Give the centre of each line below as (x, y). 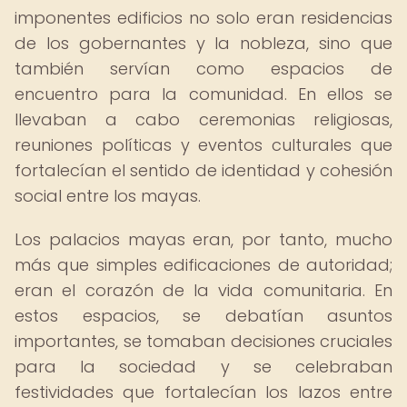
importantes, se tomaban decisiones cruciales (203, 341)
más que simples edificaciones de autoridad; (203, 265)
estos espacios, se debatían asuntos (203, 316)
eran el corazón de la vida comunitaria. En (203, 290)
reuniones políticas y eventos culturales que (203, 145)
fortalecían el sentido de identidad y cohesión (203, 170)
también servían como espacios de (203, 69)
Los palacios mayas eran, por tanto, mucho (203, 239)
